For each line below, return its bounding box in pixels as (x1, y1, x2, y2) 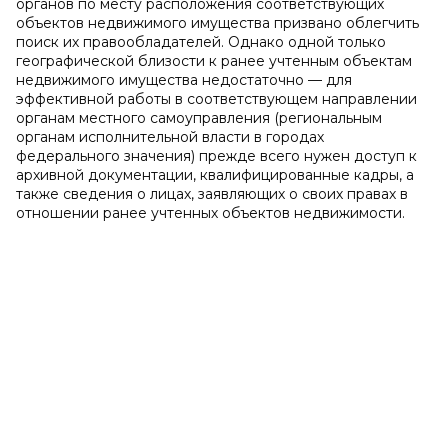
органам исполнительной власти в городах (16, 128, 324, 146)
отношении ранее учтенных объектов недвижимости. (16, 204, 405, 222)
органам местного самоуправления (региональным (16, 109, 382, 127)
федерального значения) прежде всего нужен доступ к (16, 147, 417, 165)
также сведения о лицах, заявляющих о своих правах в (16, 185, 408, 203)
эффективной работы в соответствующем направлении (16, 90, 417, 108)
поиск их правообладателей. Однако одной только (16, 33, 386, 51)
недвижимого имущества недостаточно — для (16, 71, 352, 89)
